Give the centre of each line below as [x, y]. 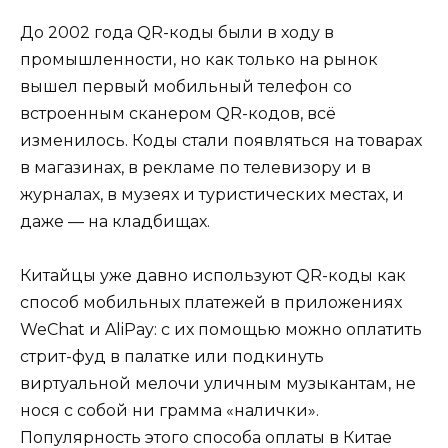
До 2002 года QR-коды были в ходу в [177, 32]
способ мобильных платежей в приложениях [211, 302]
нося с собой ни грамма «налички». [169, 410]
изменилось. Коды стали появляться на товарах [221, 140]
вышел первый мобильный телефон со [186, 86]
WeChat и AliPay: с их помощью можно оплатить [221, 329]
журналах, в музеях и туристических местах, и [212, 194]
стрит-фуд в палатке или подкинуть [172, 356]
